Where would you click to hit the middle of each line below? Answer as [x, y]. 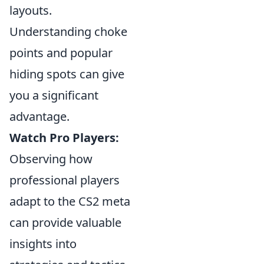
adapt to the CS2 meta [70, 201]
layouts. [31, 10]
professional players [65, 180]
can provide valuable [65, 222]
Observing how [51, 159]
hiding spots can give [67, 74]
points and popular [61, 53]
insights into [43, 244]
